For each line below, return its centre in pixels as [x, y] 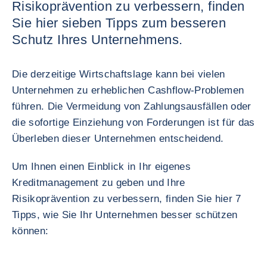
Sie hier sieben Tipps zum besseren [119, 23]
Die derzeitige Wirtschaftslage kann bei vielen [119, 74]
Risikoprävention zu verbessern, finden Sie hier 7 [127, 199]
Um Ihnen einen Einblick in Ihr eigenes [101, 167]
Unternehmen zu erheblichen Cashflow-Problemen [128, 90]
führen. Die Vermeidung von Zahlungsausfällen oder [132, 106]
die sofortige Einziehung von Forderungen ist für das [133, 122]
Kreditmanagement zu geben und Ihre [99, 183]
